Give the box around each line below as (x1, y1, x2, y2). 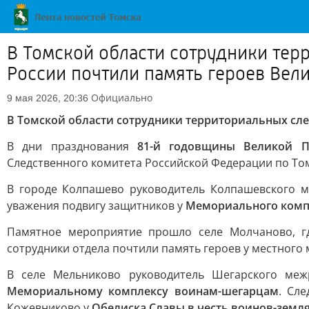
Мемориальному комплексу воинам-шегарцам (7, 283, 279, 299)
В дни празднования (7, 139, 137, 154)
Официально (91, 91, 152, 104)
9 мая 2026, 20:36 (7, 92, 88, 103)
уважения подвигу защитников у (7, 198, 186, 213)
